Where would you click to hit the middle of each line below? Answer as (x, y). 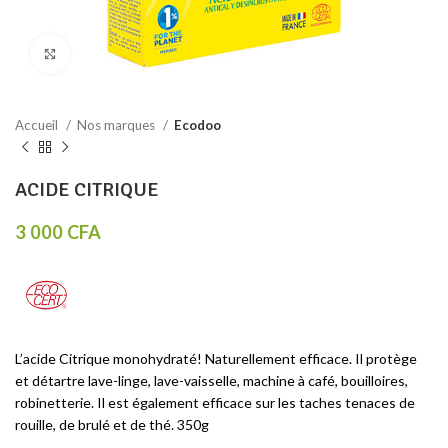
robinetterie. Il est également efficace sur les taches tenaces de (215, 402)
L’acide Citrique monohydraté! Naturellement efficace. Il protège (216, 358)
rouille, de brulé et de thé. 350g (112, 424)
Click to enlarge (120, 54)
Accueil (38, 125)
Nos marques (117, 125)
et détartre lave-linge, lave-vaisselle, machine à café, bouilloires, (211, 380)
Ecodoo (197, 125)
